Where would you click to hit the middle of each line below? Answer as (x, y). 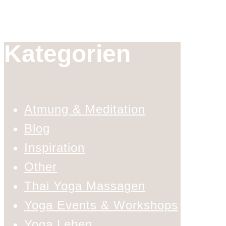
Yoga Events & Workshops (101, 205)
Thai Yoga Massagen (85, 186)
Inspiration (54, 148)
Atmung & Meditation (85, 109)
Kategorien (67, 53)
